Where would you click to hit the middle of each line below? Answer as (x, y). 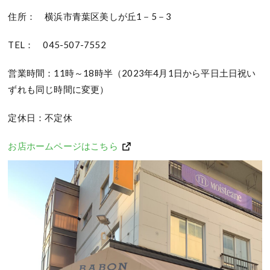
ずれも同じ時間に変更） (58, 89)
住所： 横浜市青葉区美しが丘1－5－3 (90, 16)
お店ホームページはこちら (63, 146)
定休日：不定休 (40, 117)
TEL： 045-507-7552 (57, 44)
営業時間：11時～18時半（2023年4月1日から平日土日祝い (132, 73)
